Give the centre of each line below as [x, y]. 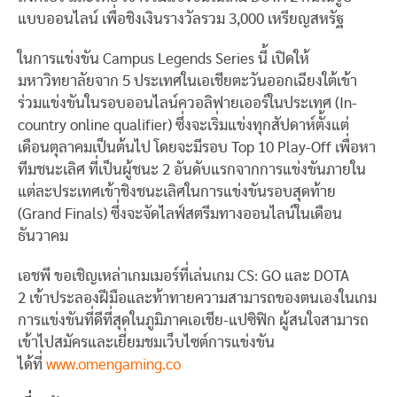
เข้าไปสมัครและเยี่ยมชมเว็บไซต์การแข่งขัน [146, 342]
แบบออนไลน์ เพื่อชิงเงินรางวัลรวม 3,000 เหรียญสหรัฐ [181, 19]
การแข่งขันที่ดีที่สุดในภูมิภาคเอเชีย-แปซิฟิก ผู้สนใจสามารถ [193, 320]
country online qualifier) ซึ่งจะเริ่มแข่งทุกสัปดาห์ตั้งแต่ [183, 125]
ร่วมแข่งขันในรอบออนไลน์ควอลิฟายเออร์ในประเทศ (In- [187, 103]
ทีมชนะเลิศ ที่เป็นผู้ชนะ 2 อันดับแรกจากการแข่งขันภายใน [192, 169]
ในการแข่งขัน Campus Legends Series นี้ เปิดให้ [163, 58]
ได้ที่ [32, 364]
